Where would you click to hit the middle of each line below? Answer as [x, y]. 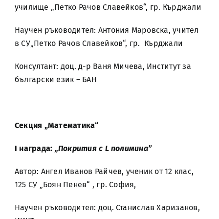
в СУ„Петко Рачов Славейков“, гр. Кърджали [99, 43]
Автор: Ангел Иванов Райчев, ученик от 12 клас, [104, 171]
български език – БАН [56, 79]
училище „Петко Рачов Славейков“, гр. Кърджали [108, 7]
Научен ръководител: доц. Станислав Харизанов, [107, 208]
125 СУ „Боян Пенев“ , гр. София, [76, 185]
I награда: [35, 148]
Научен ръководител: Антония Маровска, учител [107, 30]
